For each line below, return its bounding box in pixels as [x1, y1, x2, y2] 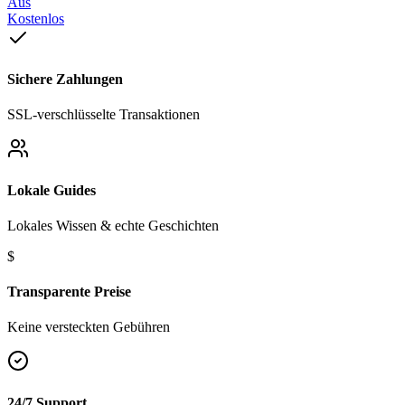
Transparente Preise [7, 284, 131, 300]
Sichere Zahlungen [7, 71, 123, 88]
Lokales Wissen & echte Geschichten [7, 217, 219, 233]
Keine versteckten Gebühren [7, 319, 170, 335]
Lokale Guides [7, 182, 96, 198]
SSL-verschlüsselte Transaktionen [7, 107, 200, 123]
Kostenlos [7, 10, 64, 26]
